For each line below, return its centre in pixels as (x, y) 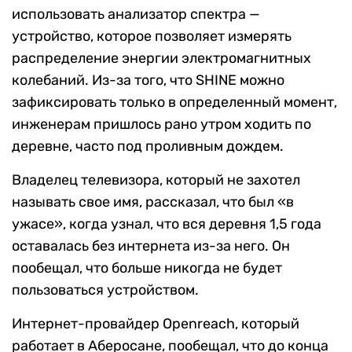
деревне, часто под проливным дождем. (148, 147)
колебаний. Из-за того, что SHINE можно (148, 81)
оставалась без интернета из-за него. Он (151, 246)
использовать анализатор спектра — (136, 15)
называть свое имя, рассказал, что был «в (153, 202)
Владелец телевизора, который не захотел (156, 180)
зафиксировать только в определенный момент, (174, 103)
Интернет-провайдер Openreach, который (156, 324)
